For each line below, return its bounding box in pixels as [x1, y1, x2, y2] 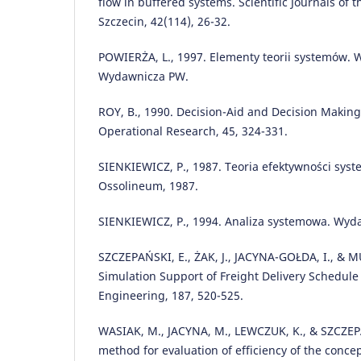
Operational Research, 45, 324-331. [98, 123, 288, 139]
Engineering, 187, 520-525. [98, 288, 243, 304]
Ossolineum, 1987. [98, 178, 198, 194]
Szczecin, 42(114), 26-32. [98, 14, 230, 30]
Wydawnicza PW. [98, 68, 189, 85]
